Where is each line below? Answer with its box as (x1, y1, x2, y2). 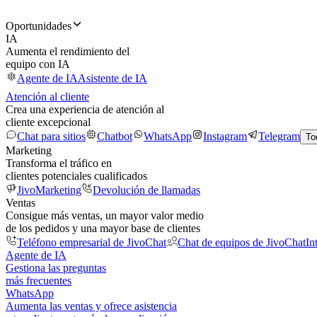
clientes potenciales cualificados (6, 170, 147, 182)
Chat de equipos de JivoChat (178, 236, 306, 248)
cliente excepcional (6, 116, 91, 128)
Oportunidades (6, 20, 71, 32)
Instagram (203, 130, 247, 142)
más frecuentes (6, 275, 71, 287)
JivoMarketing (17, 184, 81, 196)
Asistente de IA (78, 72, 147, 84)
